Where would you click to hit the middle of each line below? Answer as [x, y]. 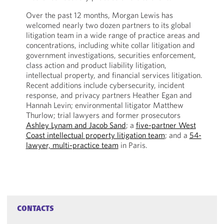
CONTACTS [36, 209]
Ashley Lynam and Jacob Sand [76, 125]
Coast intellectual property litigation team [95, 135]
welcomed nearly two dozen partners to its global [108, 25]
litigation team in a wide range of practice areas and [113, 35]
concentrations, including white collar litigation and [110, 45]
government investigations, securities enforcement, [111, 55]
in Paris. [133, 145]
